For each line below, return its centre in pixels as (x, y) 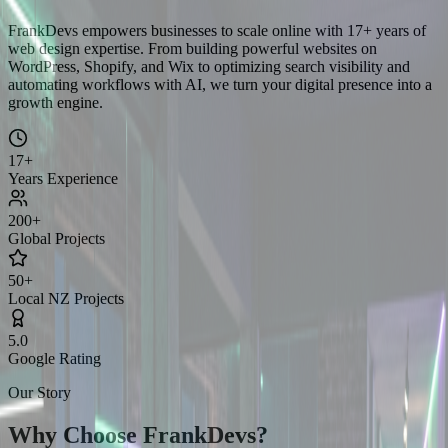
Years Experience (63, 178)
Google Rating (54, 358)
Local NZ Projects (66, 298)
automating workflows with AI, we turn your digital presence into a (220, 84)
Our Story (39, 392)
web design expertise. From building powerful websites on (192, 48)
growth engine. (55, 102)
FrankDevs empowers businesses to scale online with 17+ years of (217, 30)
